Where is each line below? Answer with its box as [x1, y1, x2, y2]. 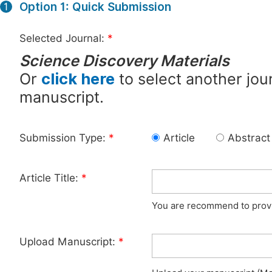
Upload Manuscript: [19, 236, 118, 248]
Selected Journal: [19, 32, 107, 44]
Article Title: [19, 172, 81, 184]
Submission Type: [19, 132, 109, 144]
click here [41, 70, 115, 88]
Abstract [228, 132, 270, 144]
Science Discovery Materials [19, 52, 229, 70]
